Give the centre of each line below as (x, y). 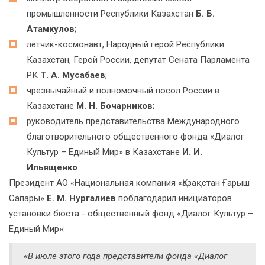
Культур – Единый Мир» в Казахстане (104, 152)
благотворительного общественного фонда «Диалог (135, 137)
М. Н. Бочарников (114, 106)
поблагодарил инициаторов (174, 198)
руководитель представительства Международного (133, 122)
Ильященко (52, 168)
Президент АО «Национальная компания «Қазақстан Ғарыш (129, 183)
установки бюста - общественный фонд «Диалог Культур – (131, 214)
